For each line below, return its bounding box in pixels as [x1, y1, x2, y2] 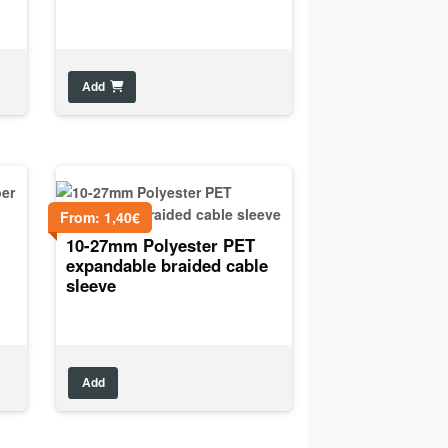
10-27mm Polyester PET [66, 232, 256, 257]
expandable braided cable [66, 252, 269, 277]
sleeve [66, 272, 117, 297]
